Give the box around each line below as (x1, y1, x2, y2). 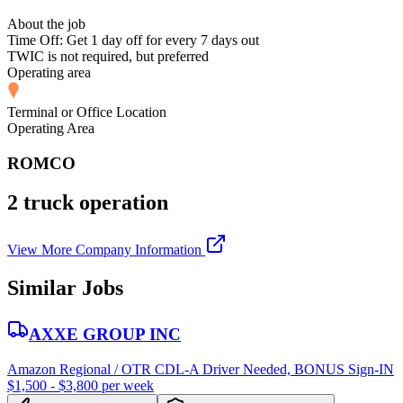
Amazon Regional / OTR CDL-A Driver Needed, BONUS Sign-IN (7, 361, 394, 377)
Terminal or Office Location (7, 103, 166, 120)
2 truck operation (7, 191, 168, 215)
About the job (7, 15, 85, 31)
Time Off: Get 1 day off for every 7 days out (7, 31, 259, 48)
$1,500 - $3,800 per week (7, 377, 154, 393)
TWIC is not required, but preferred (7, 48, 209, 64)
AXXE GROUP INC (29, 325, 181, 345)
